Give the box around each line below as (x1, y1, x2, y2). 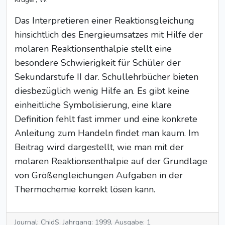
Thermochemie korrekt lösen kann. (15, 183, 155, 195)
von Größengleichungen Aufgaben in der (15, 169, 183, 181)
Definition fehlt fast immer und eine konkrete (15, 113, 197, 125)
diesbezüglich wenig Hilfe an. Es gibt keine (15, 85, 189, 97)
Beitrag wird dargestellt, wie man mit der (15, 141, 184, 153)
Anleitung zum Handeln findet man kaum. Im (15, 127, 199, 139)
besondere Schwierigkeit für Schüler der (15, 57, 181, 69)
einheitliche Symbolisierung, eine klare (15, 99, 172, 111)
